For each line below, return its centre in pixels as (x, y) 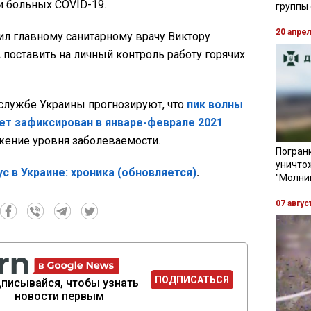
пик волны (215, 104)
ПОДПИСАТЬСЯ (192, 280)
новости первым (60, 296)
